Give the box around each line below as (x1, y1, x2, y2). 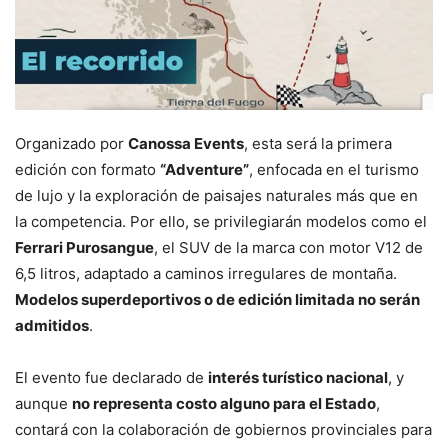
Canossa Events (128, 133, 244, 153)
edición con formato (15, 159, 160, 179)
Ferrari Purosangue (15, 237, 154, 257)
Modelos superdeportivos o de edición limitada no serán (15, 289, 420, 309)
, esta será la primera (244, 133, 392, 153)
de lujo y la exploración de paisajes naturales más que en (15, 185, 418, 205)
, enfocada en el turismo (249, 159, 419, 179)
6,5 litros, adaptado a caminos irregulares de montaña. (15, 263, 397, 283)
